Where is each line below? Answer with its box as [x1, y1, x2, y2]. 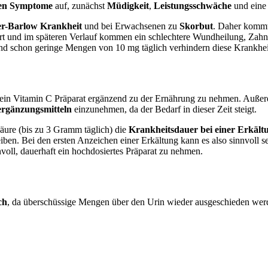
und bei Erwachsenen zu [82, 21, 179, 32]
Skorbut [179, 21, 213, 32]
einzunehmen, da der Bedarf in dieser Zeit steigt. [72, 103, 257, 114]
